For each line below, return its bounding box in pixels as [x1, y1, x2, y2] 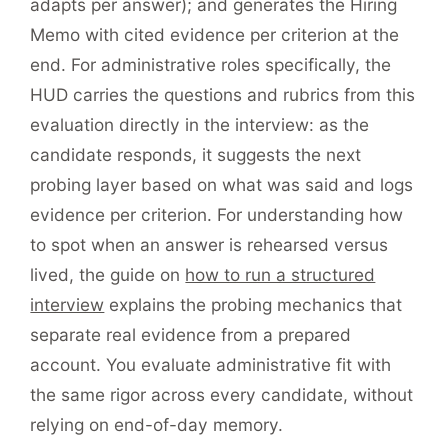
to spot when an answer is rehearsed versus [30, 234, 389, 256]
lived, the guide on [30, 264, 186, 286]
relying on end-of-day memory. [30, 414, 284, 436]
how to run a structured [185, 264, 376, 286]
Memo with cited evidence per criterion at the [30, 24, 400, 46]
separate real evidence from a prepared [30, 324, 352, 346]
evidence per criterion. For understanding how [30, 204, 404, 226]
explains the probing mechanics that [104, 294, 403, 316]
